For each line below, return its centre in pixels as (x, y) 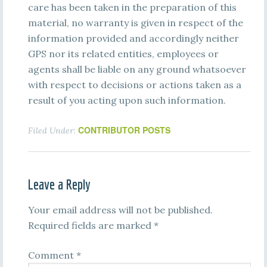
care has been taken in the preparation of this (132, 7)
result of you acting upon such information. (127, 100)
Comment (52, 255)
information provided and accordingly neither (133, 38)
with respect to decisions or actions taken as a (134, 85)
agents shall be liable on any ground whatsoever (137, 69)
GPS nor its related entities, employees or (123, 54)
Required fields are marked (91, 225)
